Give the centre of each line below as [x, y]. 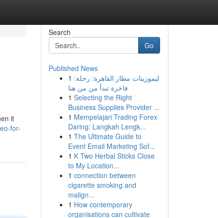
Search [59, 32]
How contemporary [103, 204]
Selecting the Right [103, 97]
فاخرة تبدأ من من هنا [98, 88]
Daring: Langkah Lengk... [107, 127]
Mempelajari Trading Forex [115, 117]
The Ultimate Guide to [108, 136]
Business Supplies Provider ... [114, 107]
